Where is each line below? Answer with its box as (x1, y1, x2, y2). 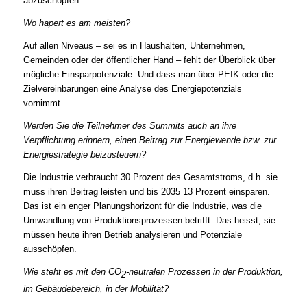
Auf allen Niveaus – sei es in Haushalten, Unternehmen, (23, 40, 245, 51)
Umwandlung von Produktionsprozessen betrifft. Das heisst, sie (23, 214, 275, 225)
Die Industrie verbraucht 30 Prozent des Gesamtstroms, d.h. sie (23, 171, 278, 182)
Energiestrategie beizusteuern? (23, 149, 146, 160)
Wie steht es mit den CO (23, 266, 121, 277)
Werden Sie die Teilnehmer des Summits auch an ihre (23, 121, 236, 132)
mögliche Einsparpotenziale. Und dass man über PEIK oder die (23, 69, 273, 80)
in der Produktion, (210, 266, 283, 277)
